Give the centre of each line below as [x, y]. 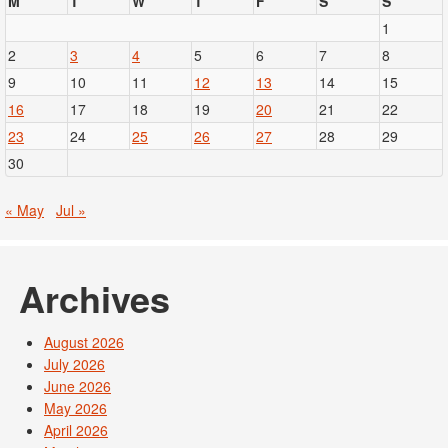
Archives [94, 298]
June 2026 [77, 386]
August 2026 [84, 342]
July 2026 [74, 364]
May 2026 [75, 408]
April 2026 [76, 430]
